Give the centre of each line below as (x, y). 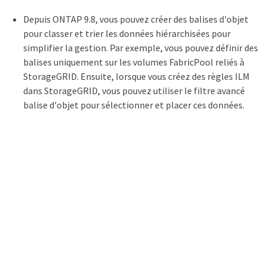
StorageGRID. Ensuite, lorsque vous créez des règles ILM (136, 76)
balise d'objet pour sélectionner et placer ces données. (134, 105)
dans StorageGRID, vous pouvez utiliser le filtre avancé (134, 90)
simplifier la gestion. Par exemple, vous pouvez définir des (141, 47)
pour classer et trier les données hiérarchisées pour (127, 33)
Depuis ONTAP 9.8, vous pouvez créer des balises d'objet (136, 19)
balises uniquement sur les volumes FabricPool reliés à (134, 62)
